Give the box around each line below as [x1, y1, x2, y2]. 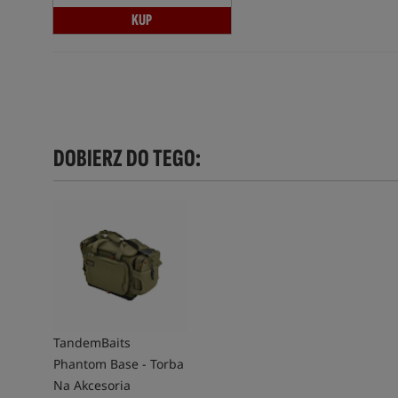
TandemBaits [52, 334, 131, 351]
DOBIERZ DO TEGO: [52, 144, 201, 173]
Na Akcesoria [52, 377, 131, 394]
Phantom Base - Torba [52, 355, 184, 372]
